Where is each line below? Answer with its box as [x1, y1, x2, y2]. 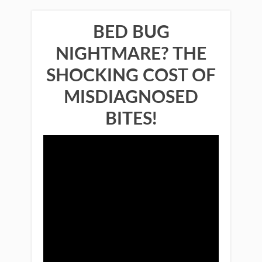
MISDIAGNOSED [64, 89, 198, 106]
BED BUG [92, 24, 170, 42]
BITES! [105, 111, 157, 128]
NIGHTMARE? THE [56, 46, 206, 63]
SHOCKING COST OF [46, 67, 216, 85]
